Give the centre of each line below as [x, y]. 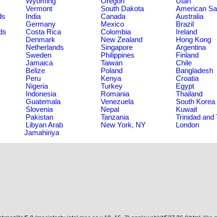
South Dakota [122, 8]
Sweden [39, 55]
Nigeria [37, 86]
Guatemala [43, 101]
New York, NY [123, 125]
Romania [115, 94]
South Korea [195, 101]
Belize [35, 70]
